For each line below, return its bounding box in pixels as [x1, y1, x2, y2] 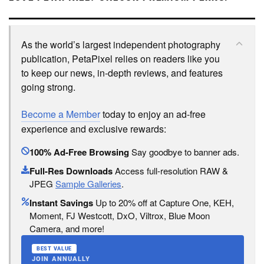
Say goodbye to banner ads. [129, 145, 239, 158]
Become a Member [21, 107, 100, 121]
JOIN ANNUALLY [32, 255, 91, 263]
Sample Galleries [55, 177, 121, 190]
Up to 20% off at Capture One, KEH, [93, 196, 234, 209]
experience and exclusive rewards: [21, 121, 166, 136]
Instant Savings [29, 196, 93, 209]
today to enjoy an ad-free [100, 107, 206, 121]
